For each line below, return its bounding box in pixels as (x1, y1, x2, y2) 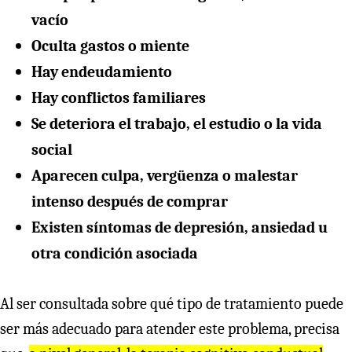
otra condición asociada (31, 244, 198, 262)
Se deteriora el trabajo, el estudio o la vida (31, 114, 322, 133)
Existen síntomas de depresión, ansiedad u (31, 218, 328, 236)
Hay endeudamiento (31, 62, 172, 81)
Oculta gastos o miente (31, 36, 189, 55)
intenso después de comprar (31, 192, 228, 211)
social (31, 140, 72, 159)
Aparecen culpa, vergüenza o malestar (31, 166, 298, 185)
